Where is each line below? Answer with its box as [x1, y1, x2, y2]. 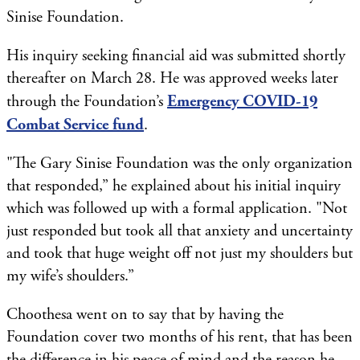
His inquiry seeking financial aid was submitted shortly [6, 45, 346, 66]
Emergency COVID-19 [167, 91, 317, 111]
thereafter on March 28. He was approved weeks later [6, 67, 338, 88]
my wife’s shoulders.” [6, 265, 134, 286]
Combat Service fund [6, 114, 144, 134]
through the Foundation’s [6, 91, 167, 112]
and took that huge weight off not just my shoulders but [6, 243, 353, 264]
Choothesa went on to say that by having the [6, 304, 284, 325]
